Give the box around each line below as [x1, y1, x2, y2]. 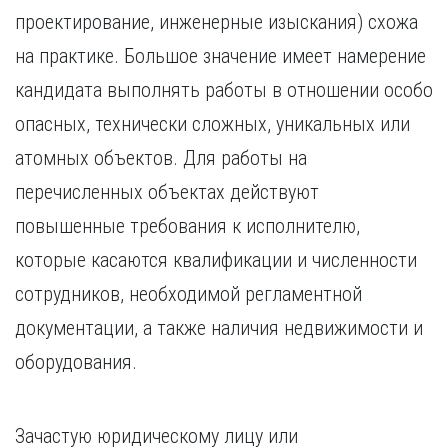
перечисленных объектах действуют [15, 180, 319, 204]
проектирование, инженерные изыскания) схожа [15, 10, 418, 34]
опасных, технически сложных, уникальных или [15, 112, 410, 136]
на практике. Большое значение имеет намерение [15, 44, 426, 68]
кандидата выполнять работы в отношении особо [15, 78, 433, 102]
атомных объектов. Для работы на [15, 146, 307, 170]
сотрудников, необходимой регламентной [15, 282, 362, 306]
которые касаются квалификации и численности [15, 248, 417, 272]
